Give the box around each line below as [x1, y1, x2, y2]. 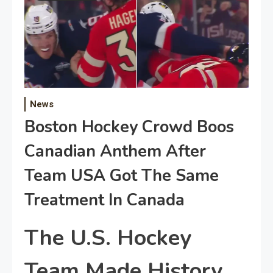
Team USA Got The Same [24, 165, 219, 187]
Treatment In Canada [24, 189, 185, 211]
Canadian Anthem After [24, 140, 206, 163]
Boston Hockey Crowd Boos [24, 116, 234, 138]
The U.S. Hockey [24, 223, 191, 253]
